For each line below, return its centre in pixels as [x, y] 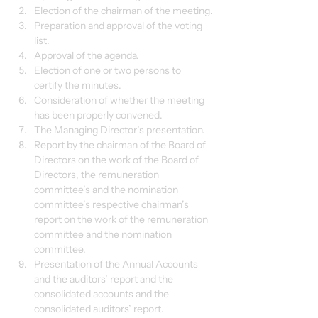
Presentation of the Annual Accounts [117, 264]
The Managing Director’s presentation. [120, 130]
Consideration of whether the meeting [120, 100]
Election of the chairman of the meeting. [124, 11]
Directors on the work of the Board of [117, 160]
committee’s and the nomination [107, 190]
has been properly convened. [98, 115]
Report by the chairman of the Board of [121, 145]
